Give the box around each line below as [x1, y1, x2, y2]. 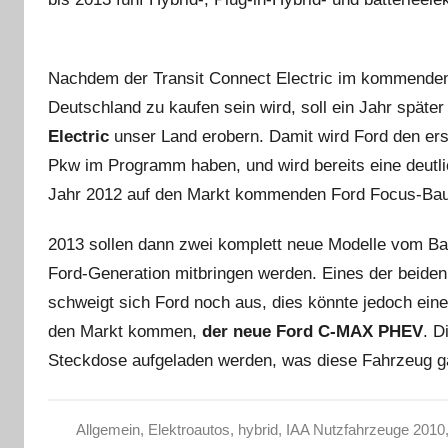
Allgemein [75, 421, 140, 438]
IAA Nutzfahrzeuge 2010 [285, 421, 445, 438]
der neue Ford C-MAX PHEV [202, 322, 423, 341]
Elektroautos [147, 421, 230, 438]
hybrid [237, 421, 278, 438]
